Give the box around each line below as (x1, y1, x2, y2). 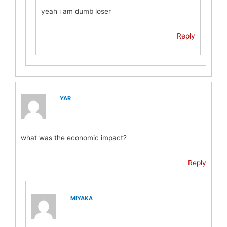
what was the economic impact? (21, 133, 127, 142)
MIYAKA (70, 194, 93, 202)
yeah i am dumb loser (41, 7, 111, 15)
